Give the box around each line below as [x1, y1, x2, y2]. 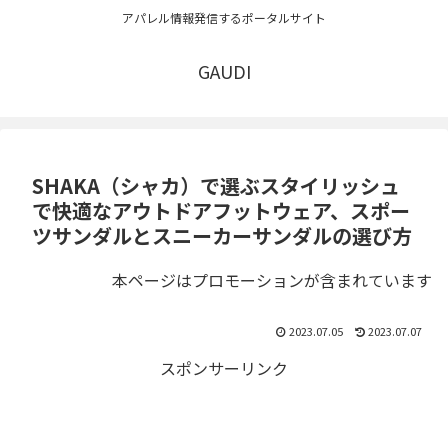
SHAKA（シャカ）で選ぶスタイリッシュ [32, 171, 400, 201]
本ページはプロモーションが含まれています [112, 268, 432, 293]
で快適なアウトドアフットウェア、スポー [32, 196, 410, 226]
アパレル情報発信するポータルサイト [122, 9, 326, 27]
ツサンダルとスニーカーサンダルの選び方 [32, 221, 412, 251]
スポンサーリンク [160, 356, 288, 381]
